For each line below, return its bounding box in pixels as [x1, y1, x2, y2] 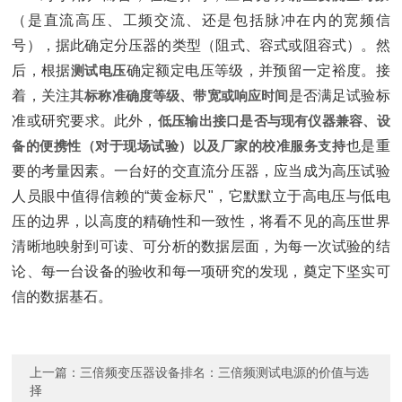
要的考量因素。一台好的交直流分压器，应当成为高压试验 [12, 163, 390, 179]
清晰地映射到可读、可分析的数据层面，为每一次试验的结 [12, 239, 390, 254]
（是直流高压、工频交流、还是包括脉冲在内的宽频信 [12, 13, 390, 28]
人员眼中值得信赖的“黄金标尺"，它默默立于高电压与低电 [12, 188, 390, 204]
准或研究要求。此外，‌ [12, 113, 158, 128]
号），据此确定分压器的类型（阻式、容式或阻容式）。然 [12, 38, 390, 53]
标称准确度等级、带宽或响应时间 [84, 88, 289, 103]
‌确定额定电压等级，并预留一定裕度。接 [126, 63, 390, 78]
